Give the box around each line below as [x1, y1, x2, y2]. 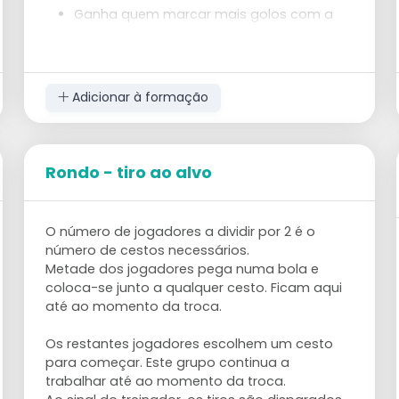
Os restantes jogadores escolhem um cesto [45, 334, 334, 353]
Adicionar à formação [68, 88, 208, 107]
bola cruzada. [74, 24, 164, 42]
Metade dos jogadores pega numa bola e [45, 259, 320, 278]
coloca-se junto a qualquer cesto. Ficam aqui [45, 278, 343, 297]
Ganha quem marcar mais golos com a [74, 5, 334, 23]
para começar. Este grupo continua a [45, 353, 290, 371]
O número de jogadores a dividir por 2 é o [45, 222, 316, 240]
